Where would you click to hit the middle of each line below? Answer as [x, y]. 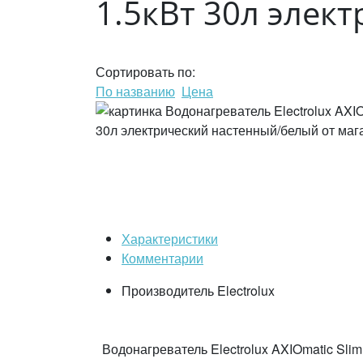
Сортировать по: [145, 72]
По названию [135, 91]
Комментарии [162, 258]
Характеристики [170, 239]
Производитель [168, 290]
